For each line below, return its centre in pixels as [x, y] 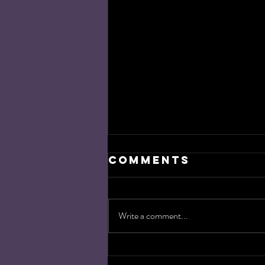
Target [154, 252]
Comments [149, 160]
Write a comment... [153, 215]
